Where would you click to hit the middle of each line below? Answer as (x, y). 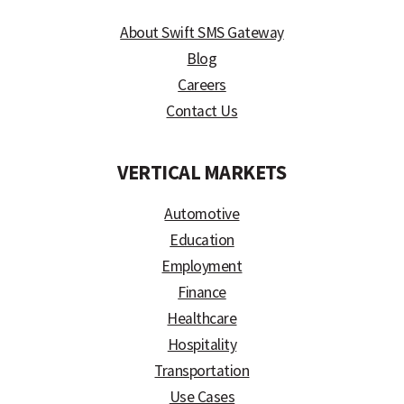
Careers (202, 84)
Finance (202, 293)
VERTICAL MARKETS (202, 173)
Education (202, 240)
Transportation (202, 371)
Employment (202, 266)
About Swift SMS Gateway (202, 32)
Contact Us (202, 110)
